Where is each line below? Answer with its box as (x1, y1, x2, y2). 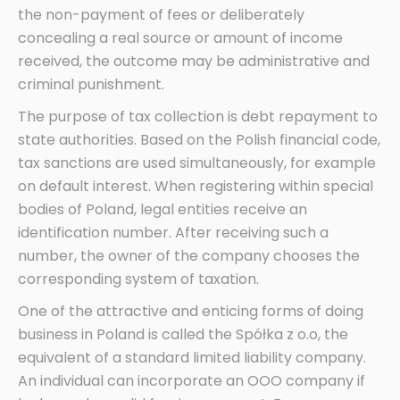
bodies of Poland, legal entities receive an (18, 199, 307, 221)
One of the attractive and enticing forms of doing (18, 301, 363, 322)
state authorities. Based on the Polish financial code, (18, 129, 380, 151)
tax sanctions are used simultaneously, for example (18, 153, 376, 174)
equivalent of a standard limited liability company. (18, 347, 366, 369)
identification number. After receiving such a (18, 222, 329, 244)
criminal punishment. (18, 74, 164, 96)
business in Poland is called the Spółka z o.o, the (18, 324, 348, 346)
